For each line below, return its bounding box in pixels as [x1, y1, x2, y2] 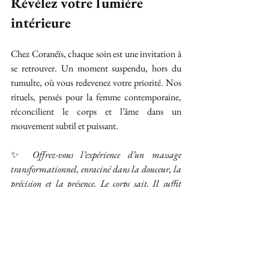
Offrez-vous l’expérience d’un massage [32, 148, 182, 161]
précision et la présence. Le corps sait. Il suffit [11, 177, 181, 190]
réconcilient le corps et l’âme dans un [11, 105, 181, 118]
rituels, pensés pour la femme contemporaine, [11, 91, 181, 103]
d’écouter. [11, 192, 43, 204]
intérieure [11, 13, 71, 32]
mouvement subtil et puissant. [11, 119, 118, 132]
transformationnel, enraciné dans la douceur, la [11, 163, 181, 175]
